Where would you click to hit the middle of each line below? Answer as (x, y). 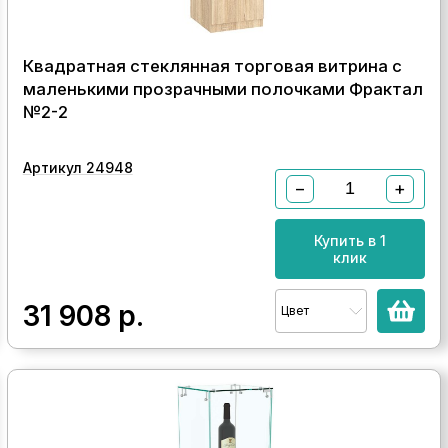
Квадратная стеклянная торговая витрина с (212, 65)
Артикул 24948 (77, 167)
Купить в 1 (350, 240)
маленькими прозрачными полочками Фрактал (222, 88)
